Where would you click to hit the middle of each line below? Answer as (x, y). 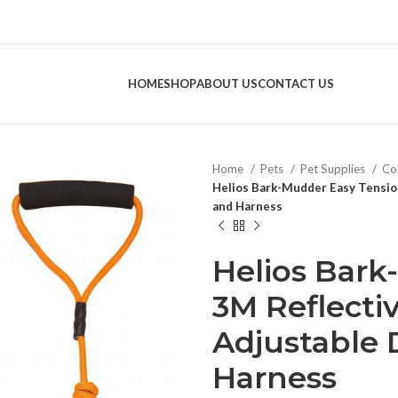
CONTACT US (295, 84)
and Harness (247, 206)
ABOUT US (227, 84)
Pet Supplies (334, 169)
